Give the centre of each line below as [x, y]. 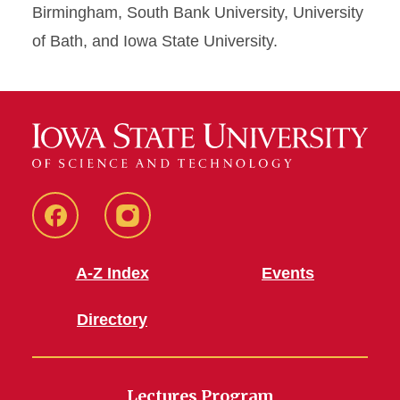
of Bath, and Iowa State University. [162, 41]
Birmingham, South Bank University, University [198, 12]
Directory [112, 320]
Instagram [163, 229]
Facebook [90, 229]
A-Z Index [112, 273]
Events [288, 273]
